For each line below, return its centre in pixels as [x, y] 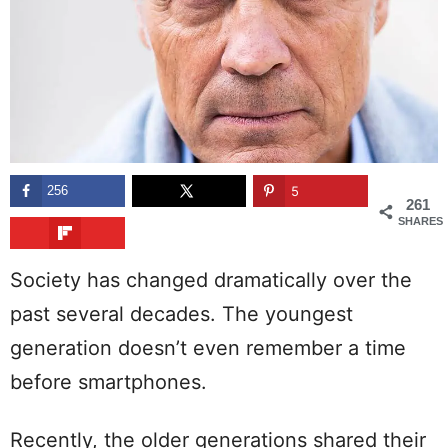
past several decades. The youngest [181, 314]
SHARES [420, 221]
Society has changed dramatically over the [211, 280]
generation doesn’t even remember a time [208, 348]
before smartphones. [108, 382]
